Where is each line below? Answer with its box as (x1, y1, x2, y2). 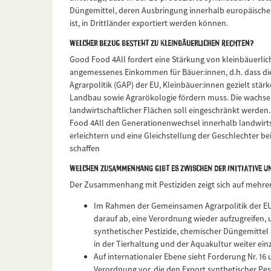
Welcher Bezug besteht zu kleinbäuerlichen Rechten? (70, 38, 253, 48)
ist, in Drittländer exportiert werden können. (70, 18, 228, 29)
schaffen (70, 143, 100, 154)
